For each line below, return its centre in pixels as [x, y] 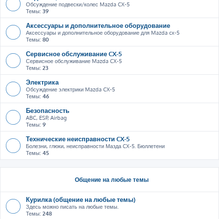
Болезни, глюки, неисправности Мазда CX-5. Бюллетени [95, 146]
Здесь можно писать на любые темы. [72, 207]
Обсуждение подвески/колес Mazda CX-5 [78, 4]
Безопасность [48, 110]
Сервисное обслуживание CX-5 [74, 54]
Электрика [42, 82]
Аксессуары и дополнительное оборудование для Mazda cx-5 [103, 33]
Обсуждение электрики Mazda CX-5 [70, 89]
